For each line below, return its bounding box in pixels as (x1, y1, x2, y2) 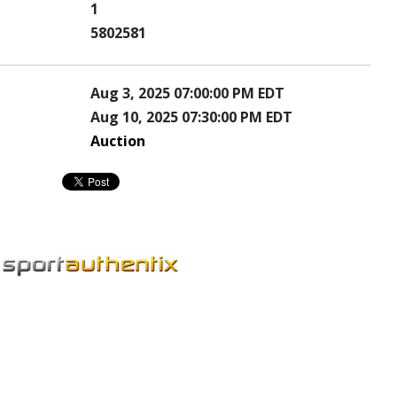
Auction (90, 131, 145, 152)
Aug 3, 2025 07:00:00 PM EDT (90, 83, 284, 104)
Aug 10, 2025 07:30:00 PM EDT (90, 107, 292, 128)
